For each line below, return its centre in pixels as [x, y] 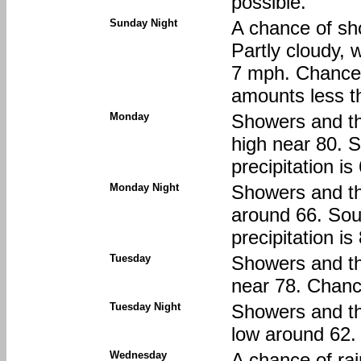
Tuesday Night [145, 306]
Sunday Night [143, 23]
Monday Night [144, 187]
